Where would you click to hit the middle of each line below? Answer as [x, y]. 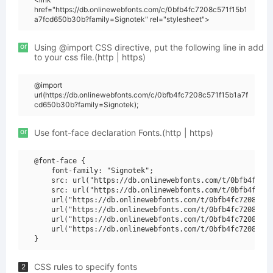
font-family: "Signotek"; [94, 171]
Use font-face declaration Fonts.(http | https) [124, 133]
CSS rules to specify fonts [86, 267]
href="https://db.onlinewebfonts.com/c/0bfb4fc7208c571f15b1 [141, 9]
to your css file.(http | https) [90, 57]
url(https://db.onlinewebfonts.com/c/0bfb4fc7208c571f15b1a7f [141, 95]
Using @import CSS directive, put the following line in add [149, 47]
